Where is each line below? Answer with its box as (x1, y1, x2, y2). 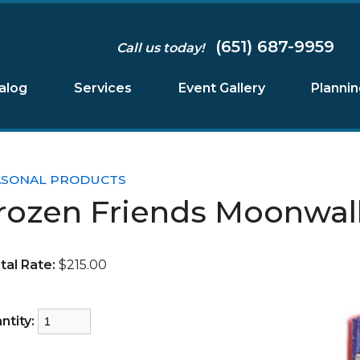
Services (73, 80, 132, 96)
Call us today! (116, 40, 211, 55)
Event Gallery (178, 80, 265, 96)
